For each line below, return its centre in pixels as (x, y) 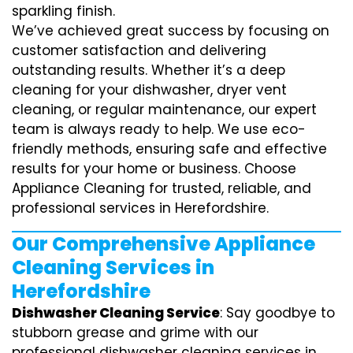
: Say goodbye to (277, 312)
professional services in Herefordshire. (140, 208)
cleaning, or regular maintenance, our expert (164, 109)
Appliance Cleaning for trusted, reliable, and (162, 188)
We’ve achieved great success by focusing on (171, 30)
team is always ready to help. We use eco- (159, 129)
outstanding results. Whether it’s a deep (149, 70)
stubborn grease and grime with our (135, 332)
